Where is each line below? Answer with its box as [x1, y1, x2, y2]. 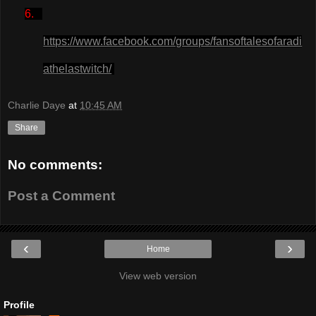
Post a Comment [8, 188, 115, 203]
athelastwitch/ [43, 62, 112, 75]
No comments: [8, 157, 102, 173]
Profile [4, 299, 35, 311]
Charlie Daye [8, 99, 66, 111]
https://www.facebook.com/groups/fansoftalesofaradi [43, 35, 303, 47]
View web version [119, 270, 197, 282]
